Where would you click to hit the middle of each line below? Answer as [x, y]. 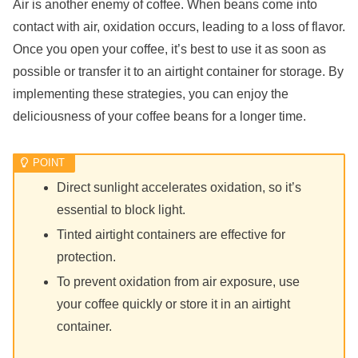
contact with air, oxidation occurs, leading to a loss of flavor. [179, 26]
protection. [87, 257]
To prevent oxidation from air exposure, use [179, 282]
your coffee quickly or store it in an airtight [174, 304]
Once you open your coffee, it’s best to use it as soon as [169, 49]
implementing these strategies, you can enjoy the [151, 93]
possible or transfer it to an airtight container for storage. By [178, 71]
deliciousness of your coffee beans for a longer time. [159, 116]
